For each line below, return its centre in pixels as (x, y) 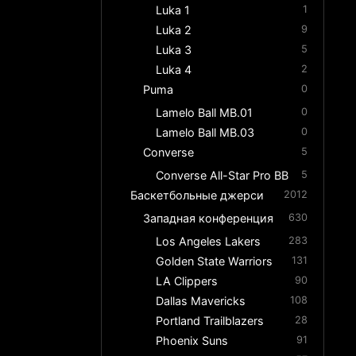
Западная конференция (209, 219)
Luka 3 (174, 50)
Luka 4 (174, 70)
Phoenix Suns (192, 341)
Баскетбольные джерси (197, 195)
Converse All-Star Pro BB (222, 176)
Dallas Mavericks (201, 301)
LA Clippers (187, 281)
